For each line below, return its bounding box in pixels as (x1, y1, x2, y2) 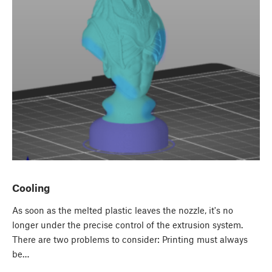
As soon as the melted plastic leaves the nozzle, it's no (12, 205, 233, 216)
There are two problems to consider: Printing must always (12, 234, 248, 245)
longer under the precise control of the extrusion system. (12, 219, 243, 231)
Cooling (12, 182, 50, 194)
